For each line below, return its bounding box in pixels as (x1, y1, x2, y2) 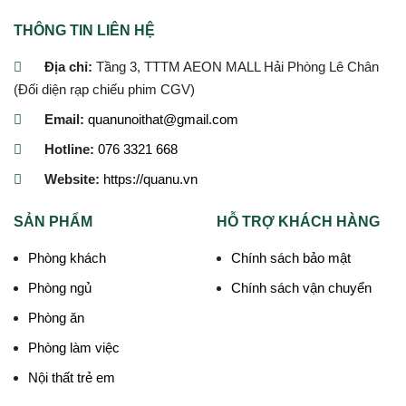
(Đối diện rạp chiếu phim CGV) (14, 81, 195, 97)
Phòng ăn (28, 309, 84, 325)
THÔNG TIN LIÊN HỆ (14, 22, 155, 38)
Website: (44, 170, 100, 187)
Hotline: (44, 140, 94, 157)
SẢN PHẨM (14, 213, 92, 229)
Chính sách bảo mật (231, 249, 351, 266)
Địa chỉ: (44, 58, 92, 74)
